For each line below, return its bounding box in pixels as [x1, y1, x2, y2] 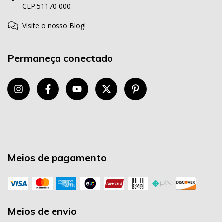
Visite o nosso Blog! [22, 21, 86, 31]
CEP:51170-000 [22, 1, 71, 11]
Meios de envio [7, 205, 77, 218]
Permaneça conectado [7, 52, 113, 65]
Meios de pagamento [7, 151, 107, 164]
